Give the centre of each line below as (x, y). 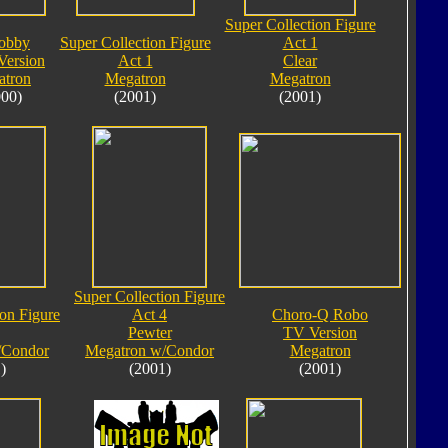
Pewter (149, 332)
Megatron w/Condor (149, 350)
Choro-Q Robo (320, 314)
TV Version (320, 332)
